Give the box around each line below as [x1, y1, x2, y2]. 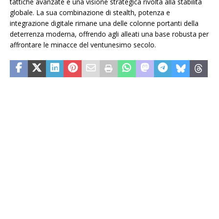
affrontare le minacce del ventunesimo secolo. [10, 40, 156, 50]
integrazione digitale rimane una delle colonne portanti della [10, 19, 198, 28]
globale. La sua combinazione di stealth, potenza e [10, 8, 170, 18]
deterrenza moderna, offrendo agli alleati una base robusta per [10, 29, 209, 39]
